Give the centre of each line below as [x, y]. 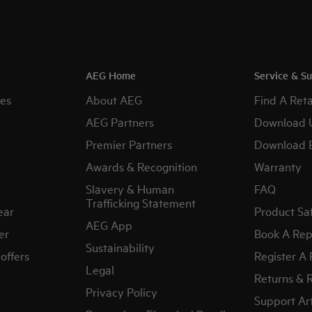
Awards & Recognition [142, 166]
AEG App [109, 225]
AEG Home [111, 75]
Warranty [278, 166]
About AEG [114, 99]
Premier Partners [129, 144]
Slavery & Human [130, 188]
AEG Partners [120, 122]
